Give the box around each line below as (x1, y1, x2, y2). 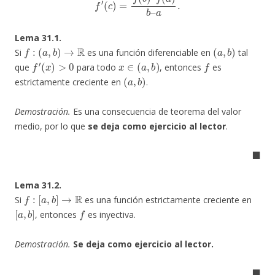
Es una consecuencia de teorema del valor (71, 105, 241, 117)
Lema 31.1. (15, 31, 61, 44)
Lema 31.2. (15, 179, 61, 191)
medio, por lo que (15, 120, 88, 132)
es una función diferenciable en (85, 46, 213, 58)
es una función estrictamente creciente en (82, 193, 252, 206)
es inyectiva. (85, 208, 136, 220)
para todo (74, 61, 118, 73)
